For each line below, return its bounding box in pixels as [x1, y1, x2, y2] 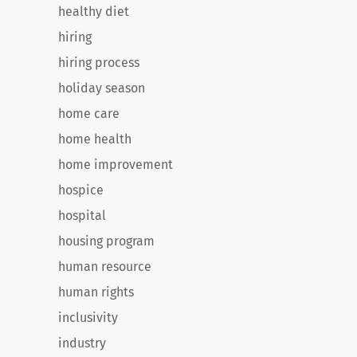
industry [58, 335, 106, 351]
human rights [58, 284, 134, 300]
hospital [58, 208, 106, 223]
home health [58, 131, 131, 147]
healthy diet [58, 4, 129, 19]
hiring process [58, 55, 139, 70]
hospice [58, 182, 104, 198]
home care [58, 106, 120, 121]
